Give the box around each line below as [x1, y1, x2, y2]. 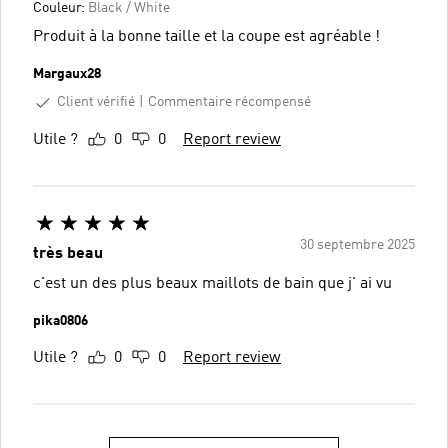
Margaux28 [33, 66, 101, 81]
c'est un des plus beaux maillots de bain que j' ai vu [33, 275, 392, 292]
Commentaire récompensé [148, 95, 311, 110]
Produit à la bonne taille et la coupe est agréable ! [33, 28, 380, 45]
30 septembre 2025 [300, 237, 415, 252]
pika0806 [33, 313, 88, 328]
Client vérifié [57, 94, 135, 109]
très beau [33, 245, 103, 262]
